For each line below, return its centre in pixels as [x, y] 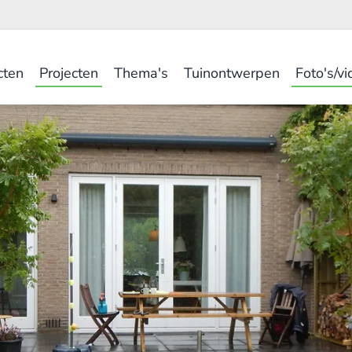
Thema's [141, 73]
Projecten [69, 73]
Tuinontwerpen [232, 73]
